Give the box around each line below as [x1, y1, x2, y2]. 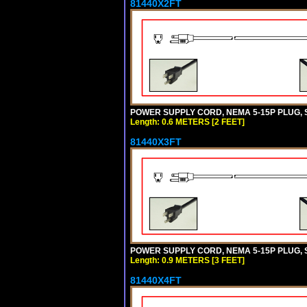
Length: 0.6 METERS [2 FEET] [130, 116, 245, 127]
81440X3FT [130, 136, 182, 147]
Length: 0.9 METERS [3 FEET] [130, 255, 245, 265]
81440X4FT [130, 274, 182, 286]
